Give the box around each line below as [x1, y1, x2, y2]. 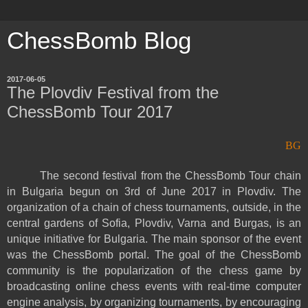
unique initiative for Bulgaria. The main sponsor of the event [7, 232, 301, 245]
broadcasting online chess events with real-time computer [7, 280, 301, 292]
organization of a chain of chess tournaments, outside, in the [7, 201, 301, 213]
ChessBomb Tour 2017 [7, 102, 173, 121]
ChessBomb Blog [7, 27, 191, 54]
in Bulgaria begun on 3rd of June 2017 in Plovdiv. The [7, 185, 301, 197]
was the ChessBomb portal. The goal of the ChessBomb [7, 248, 301, 261]
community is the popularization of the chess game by [7, 264, 301, 276]
